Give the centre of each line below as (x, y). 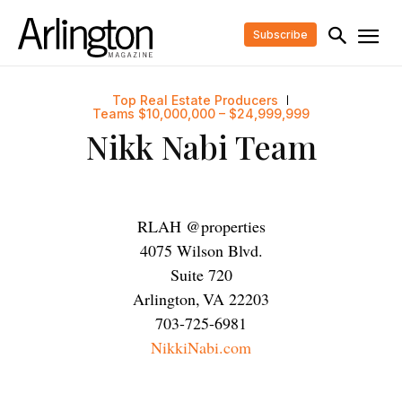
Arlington (164, 299)
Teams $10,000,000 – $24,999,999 (201, 114)
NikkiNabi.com (201, 348)
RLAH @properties (201, 227)
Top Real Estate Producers (195, 100)
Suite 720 (201, 275)
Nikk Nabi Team (201, 147)
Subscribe (280, 34)
